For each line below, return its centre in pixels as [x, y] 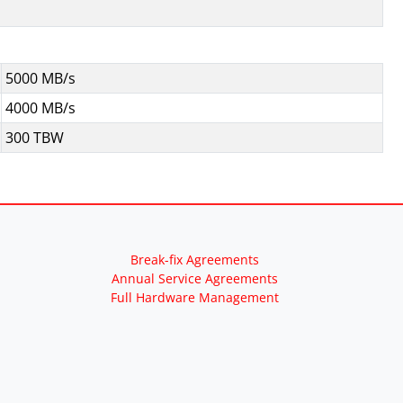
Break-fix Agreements [194, 260]
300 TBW [35, 138]
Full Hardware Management [194, 297]
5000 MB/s [40, 78]
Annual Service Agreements [194, 278]
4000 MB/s [40, 108]
